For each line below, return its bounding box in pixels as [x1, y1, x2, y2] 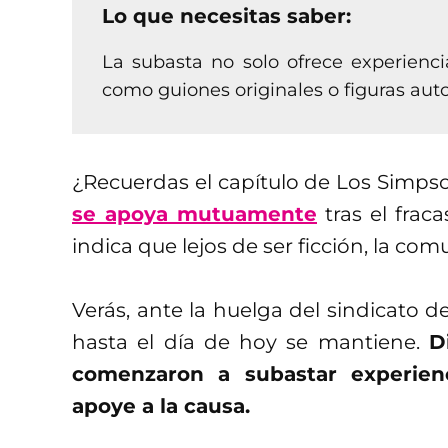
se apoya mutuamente [72, 201, 317, 226]
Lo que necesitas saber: [102, 3, 351, 28]
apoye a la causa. [72, 393, 250, 418]
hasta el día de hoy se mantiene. [72, 329, 429, 354]
